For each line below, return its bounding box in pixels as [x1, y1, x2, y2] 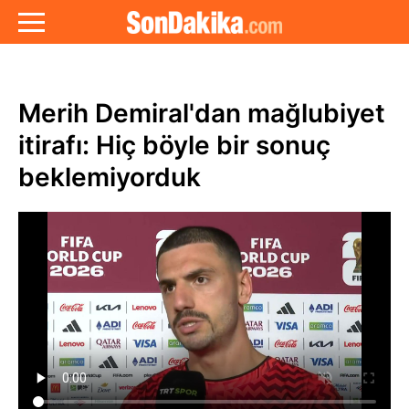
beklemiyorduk [18, 162, 201, 193]
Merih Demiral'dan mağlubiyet [18, 98, 385, 129]
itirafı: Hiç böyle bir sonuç [18, 130, 330, 161]
